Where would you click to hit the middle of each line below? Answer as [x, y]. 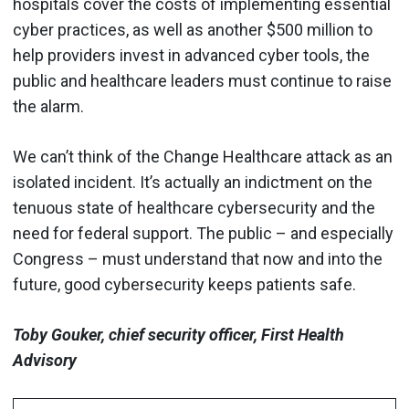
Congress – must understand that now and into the [198, 259]
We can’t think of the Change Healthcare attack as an [203, 157]
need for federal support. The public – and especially [203, 233]
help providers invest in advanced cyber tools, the [191, 55]
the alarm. [48, 106]
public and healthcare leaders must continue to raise [202, 81]
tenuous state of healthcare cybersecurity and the [194, 208]
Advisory [45, 360]
